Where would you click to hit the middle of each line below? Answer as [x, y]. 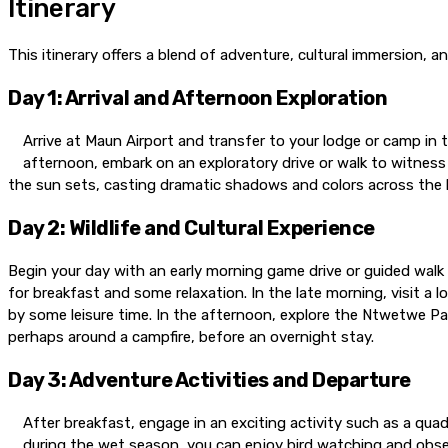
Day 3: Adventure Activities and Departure [209, 380]
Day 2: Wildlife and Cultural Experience [191, 228]
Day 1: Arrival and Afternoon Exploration [197, 98]
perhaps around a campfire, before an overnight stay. [191, 337]
